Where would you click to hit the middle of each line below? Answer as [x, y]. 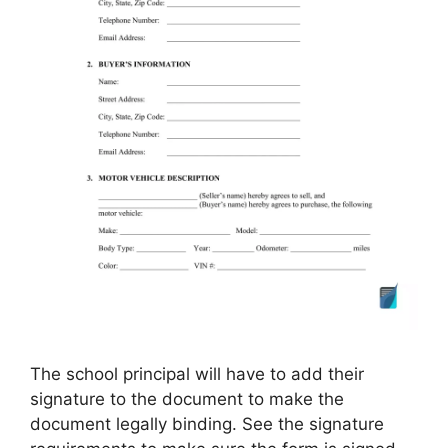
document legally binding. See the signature [207, 424]
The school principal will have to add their [197, 374]
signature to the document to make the [187, 399]
